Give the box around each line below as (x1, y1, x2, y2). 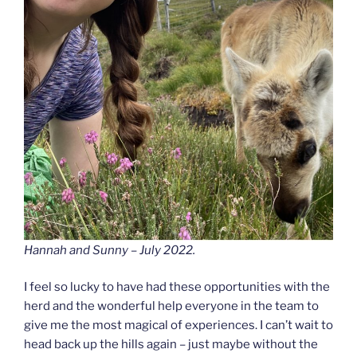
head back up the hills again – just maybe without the (24, 337, 318, 352)
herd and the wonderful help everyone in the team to (24, 299, 319, 314)
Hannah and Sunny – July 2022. (24, 242, 195, 257)
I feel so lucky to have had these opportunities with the (24, 280, 330, 295)
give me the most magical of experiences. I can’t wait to (24, 318, 333, 333)
